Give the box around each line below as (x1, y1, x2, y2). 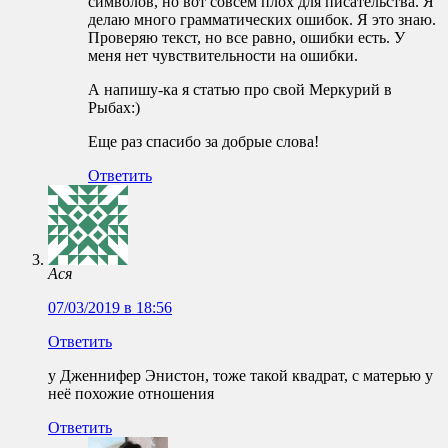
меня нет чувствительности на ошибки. (88, 47, 358, 65)
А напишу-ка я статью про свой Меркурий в (88, 81, 392, 99)
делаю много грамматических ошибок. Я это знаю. (88, 11, 436, 29)
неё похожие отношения (48, 385, 214, 403)
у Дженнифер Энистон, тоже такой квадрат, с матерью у (48, 367, 433, 385)
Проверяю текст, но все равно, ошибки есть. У (88, 29, 405, 47)
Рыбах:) (88, 99, 140, 117)
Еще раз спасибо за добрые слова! (88, 133, 319, 151)
